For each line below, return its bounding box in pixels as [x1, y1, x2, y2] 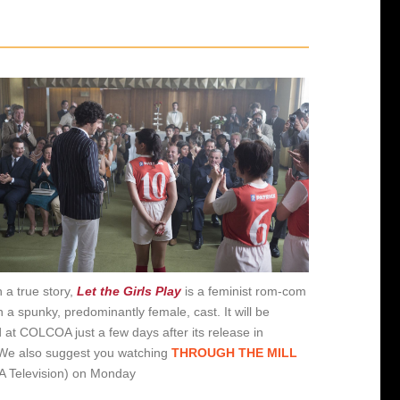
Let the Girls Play [77, 283, 182, 298]
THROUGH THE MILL [171, 345, 298, 360]
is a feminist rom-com [181, 283, 307, 298]
